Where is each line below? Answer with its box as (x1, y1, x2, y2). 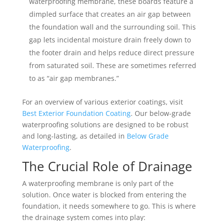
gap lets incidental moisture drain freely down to (29, 35, 191, 44)
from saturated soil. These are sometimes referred (29, 60, 196, 70)
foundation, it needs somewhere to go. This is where (22, 201, 196, 211)
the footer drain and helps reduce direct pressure (29, 47, 194, 57)
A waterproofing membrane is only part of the (22, 178, 174, 188)
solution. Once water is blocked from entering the (22, 189, 186, 199)
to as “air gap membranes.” (29, 73, 119, 83)
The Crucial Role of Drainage (22, 157, 192, 175)
